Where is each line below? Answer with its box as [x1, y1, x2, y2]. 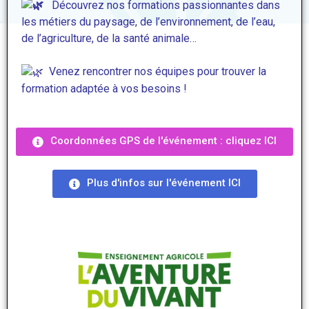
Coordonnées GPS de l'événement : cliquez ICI [50, 134, 277, 148]
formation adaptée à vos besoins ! [21, 82, 187, 96]
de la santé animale [97, 32, 190, 46]
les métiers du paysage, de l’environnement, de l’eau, [21, 15, 275, 29]
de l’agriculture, [21, 32, 97, 46]
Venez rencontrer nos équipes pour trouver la [49, 65, 266, 79]
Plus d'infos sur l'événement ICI [86, 177, 241, 189]
